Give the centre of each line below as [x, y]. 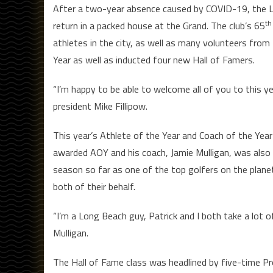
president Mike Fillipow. [100, 106]
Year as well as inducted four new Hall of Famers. [154, 59]
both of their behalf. [94, 186]
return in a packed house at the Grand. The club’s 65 [159, 25]
